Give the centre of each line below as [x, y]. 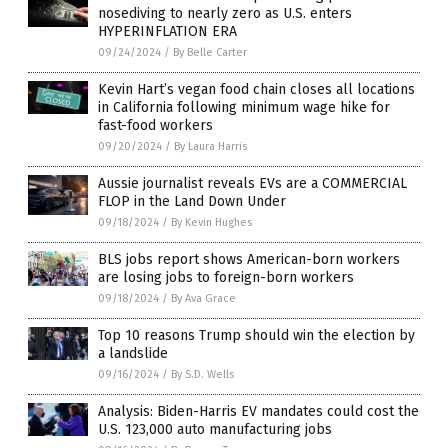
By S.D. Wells [202, 374]
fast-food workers [155, 125]
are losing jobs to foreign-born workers [226, 277]
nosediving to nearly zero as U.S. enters [225, 13]
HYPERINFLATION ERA [167, 31]
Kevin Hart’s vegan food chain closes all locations [256, 89]
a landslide [133, 353]
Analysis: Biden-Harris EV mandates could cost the [258, 411]
